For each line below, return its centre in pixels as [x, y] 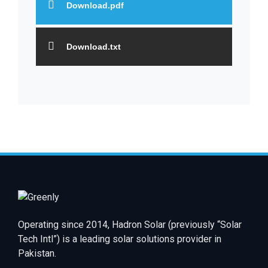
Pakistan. [37, 253]
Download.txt [94, 46]
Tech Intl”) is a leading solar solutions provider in [120, 239]
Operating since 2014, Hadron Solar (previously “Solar [130, 224]
